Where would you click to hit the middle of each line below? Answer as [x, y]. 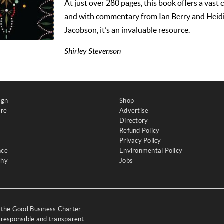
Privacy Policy [140, 141]
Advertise [134, 111]
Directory [134, 121]
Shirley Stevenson [93, 51]
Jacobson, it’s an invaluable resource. [127, 30]
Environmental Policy [151, 151]
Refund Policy [140, 131]
